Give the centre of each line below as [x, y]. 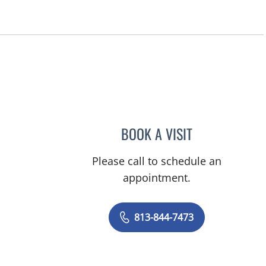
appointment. [157, 177]
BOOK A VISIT [157, 133]
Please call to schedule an [157, 161]
